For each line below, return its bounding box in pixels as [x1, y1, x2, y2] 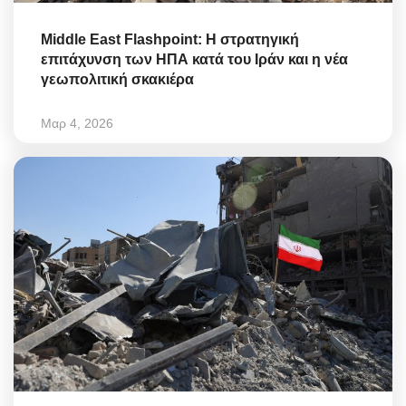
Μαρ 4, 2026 [41, 116, 113, 131]
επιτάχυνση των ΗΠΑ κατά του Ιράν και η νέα [41, 52, 348, 68]
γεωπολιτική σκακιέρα [41, 72, 194, 88]
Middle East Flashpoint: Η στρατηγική [41, 32, 299, 48]
